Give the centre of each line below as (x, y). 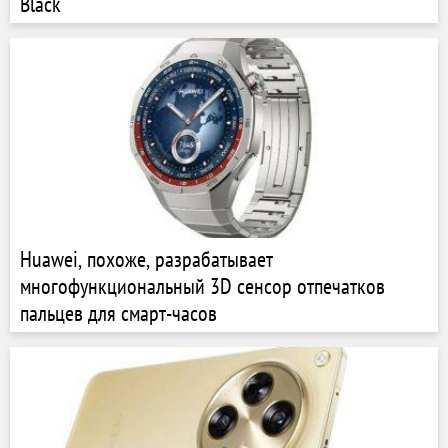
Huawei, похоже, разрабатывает (146, 259)
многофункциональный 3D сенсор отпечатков (202, 286)
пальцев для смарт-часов (118, 313)
